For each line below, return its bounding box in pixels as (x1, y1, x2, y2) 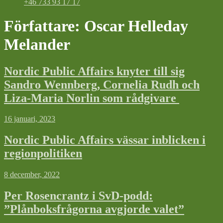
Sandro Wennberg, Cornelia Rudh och (4, 78, 200, 91)
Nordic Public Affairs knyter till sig (4, 64, 185, 78)
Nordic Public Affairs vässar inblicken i (4, 133, 206, 147)
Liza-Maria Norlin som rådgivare (4, 91, 179, 105)
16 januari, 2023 (4, 114, 55, 123)
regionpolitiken (4, 147, 82, 160)
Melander (4, 35, 70, 54)
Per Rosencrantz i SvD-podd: (4, 189, 153, 203)
